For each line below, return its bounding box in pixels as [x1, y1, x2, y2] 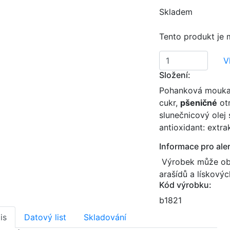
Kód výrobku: [159, 180, 212, 190]
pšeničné [180, 98, 218, 108]
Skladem [159, 7, 193, 17]
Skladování [84, 212, 126, 222]
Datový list [24, 212, 66, 222]
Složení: [159, 70, 191, 80]
